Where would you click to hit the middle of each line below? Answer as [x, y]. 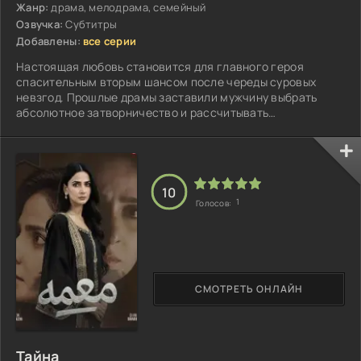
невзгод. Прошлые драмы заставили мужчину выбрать [167, 97]
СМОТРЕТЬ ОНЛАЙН [249, 289]
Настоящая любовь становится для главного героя [160, 66]
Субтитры [91, 24]
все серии [110, 41]
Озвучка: [40, 24]
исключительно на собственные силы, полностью [154, 127]
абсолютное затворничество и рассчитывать [143, 112]
